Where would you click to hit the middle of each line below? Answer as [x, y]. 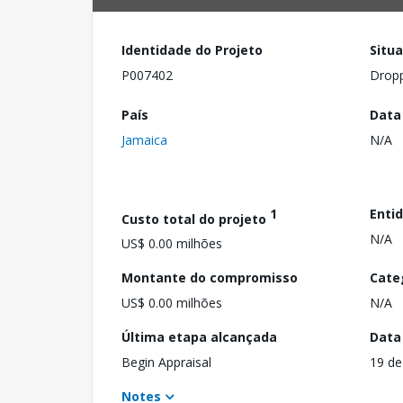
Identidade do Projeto [192, 50]
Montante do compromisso [210, 278]
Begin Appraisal [166, 363]
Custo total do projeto [196, 219]
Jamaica [144, 139]
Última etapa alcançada [199, 337]
